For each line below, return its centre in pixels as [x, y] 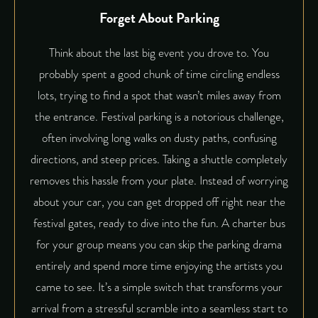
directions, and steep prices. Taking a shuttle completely [159, 160]
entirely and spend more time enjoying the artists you [159, 266]
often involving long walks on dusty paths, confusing [159, 138]
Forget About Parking [159, 18]
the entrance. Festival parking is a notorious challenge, [159, 117]
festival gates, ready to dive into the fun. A [132, 224]
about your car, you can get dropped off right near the [159, 202]
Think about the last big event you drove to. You [159, 53]
